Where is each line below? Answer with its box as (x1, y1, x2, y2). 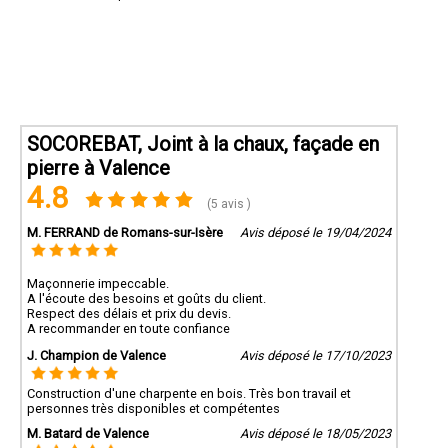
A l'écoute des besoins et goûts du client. (27, 290, 266, 306)
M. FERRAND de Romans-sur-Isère (27, 224, 223, 240)
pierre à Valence (27, 155, 170, 180)
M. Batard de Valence (27, 426, 149, 442)
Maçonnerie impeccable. (27, 275, 169, 291)
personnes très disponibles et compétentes (27, 401, 280, 417)
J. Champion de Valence (27, 348, 166, 364)
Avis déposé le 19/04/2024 (239, 224, 391, 240)
